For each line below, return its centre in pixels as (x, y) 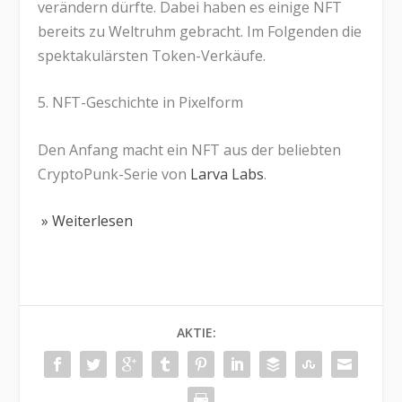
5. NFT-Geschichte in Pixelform (141, 103)
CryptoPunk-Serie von (114, 174)
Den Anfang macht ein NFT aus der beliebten (190, 149)
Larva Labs (227, 174)
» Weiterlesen (86, 221)
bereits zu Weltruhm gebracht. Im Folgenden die (200, 31)
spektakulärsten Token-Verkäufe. (152, 55)
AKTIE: (197, 333)
